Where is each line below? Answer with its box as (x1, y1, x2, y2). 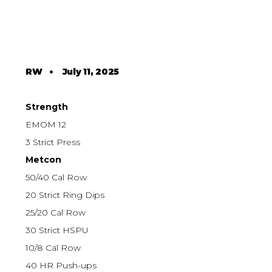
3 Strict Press (25, 137, 81, 148)
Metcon (25, 154, 62, 166)
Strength (25, 101, 69, 113)
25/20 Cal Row (25, 207, 86, 219)
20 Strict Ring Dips (25, 189, 105, 201)
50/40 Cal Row (25, 172, 87, 183)
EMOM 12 (25, 119, 67, 131)
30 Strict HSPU (25, 225, 89, 236)
